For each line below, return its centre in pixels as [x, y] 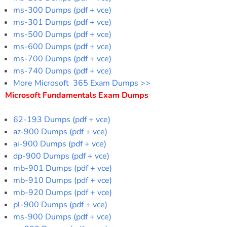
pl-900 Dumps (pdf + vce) [60, 204]
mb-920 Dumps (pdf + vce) [63, 192]
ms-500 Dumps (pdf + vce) [62, 34]
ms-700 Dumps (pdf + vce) [62, 59]
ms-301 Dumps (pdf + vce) [62, 22]
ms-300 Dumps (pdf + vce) [62, 10]
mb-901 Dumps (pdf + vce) [63, 168]
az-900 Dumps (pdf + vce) [60, 131]
